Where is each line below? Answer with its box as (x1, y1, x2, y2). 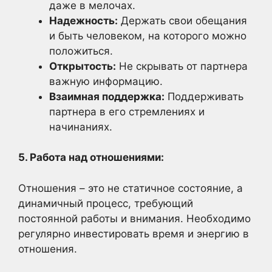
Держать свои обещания (118, 14, 247, 27)
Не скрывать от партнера (116, 59, 248, 72)
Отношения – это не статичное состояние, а (18, 182, 243, 194)
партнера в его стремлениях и (49, 105, 205, 118)
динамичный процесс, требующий (18, 197, 193, 209)
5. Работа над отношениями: (18, 151, 164, 163)
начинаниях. (49, 120, 112, 133)
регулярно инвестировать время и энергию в (18, 227, 249, 240)
